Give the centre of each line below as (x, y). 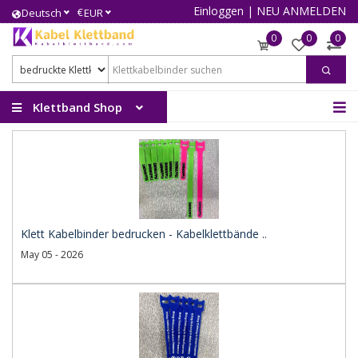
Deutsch (42, 13)
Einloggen (219, 11)
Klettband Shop (76, 107)
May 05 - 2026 (52, 255)
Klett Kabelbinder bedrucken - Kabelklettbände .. (144, 234)
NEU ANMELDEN (301, 11)
